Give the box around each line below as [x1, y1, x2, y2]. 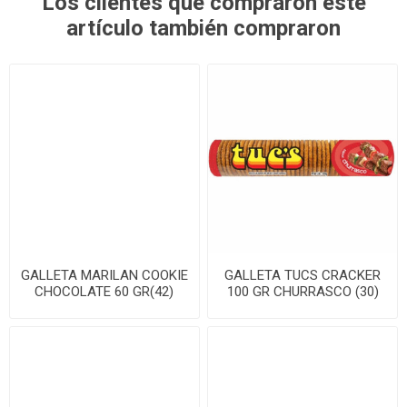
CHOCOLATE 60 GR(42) [35, 283, 174, 300]
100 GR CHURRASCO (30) [226, 283, 379, 300]
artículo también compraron [66, 15, 341, 41]
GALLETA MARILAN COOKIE [20, 266, 188, 283]
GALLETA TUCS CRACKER [224, 266, 382, 283]
